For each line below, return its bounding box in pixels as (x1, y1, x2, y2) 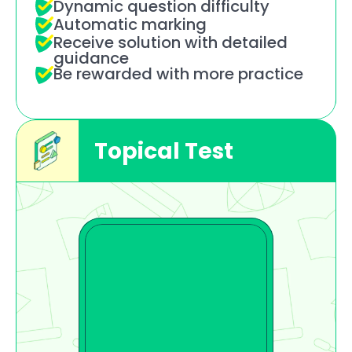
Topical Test (94, 135, 233, 167)
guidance (53, 46, 129, 69)
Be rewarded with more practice (53, 62, 303, 85)
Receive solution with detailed (53, 31, 288, 53)
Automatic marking (53, 13, 207, 35)
